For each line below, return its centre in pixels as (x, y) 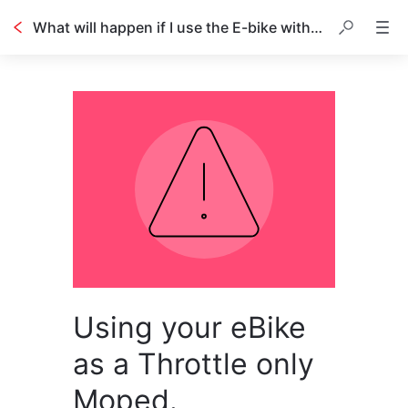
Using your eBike (189, 327)
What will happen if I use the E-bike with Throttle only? (316, 27)
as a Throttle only (194, 364)
